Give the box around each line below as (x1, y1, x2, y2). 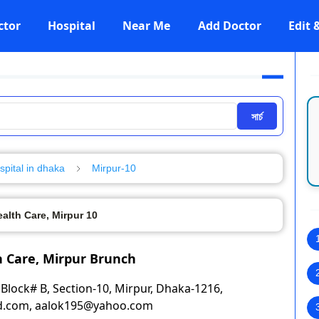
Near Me (122, 18, 171, 33)
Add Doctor (197, 18, 261, 33)
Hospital (47, 18, 95, 33)
